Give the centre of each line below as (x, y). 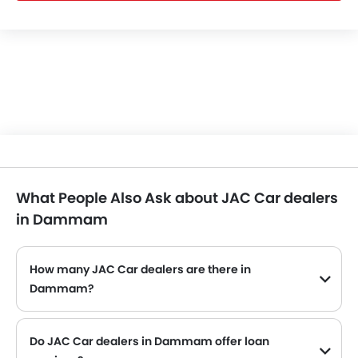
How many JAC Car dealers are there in (140, 269)
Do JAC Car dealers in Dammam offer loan (149, 341)
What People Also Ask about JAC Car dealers (177, 198)
